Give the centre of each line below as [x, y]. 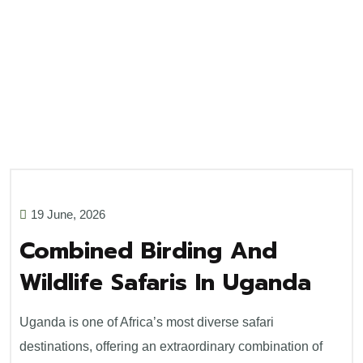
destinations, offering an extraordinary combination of [171, 346]
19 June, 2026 [68, 214]
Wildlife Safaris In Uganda [165, 282]
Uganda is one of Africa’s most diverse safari [147, 322]
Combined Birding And [148, 251]
